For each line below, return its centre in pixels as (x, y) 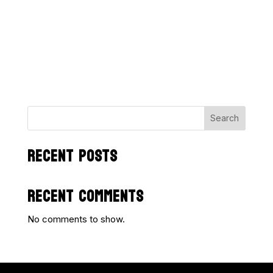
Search (225, 118)
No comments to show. (76, 219)
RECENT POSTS (72, 156)
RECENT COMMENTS (85, 196)
